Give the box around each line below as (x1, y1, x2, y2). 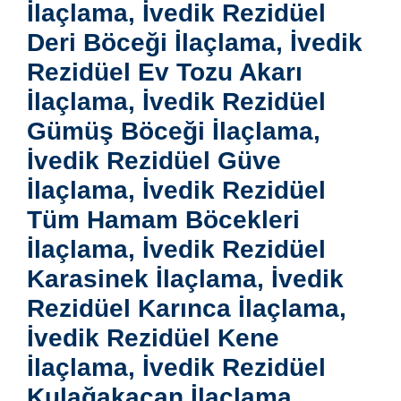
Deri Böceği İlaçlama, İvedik (27, 29, 363, 57)
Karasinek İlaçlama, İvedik (27, 265, 344, 294)
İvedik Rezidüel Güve (27, 147, 281, 175)
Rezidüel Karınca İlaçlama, (27, 294, 346, 323)
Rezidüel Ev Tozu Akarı (27, 58, 303, 87)
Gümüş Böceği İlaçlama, (27, 117, 320, 146)
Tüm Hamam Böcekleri (27, 206, 300, 235)
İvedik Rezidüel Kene (27, 324, 279, 353)
